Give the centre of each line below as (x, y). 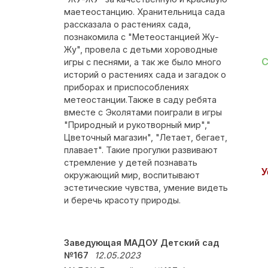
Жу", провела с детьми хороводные (141, 49)
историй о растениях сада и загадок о (145, 74)
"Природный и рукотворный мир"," (137, 125)
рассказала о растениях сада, (127, 24)
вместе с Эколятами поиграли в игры (143, 112)
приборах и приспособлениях (127, 87)
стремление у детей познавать (131, 162)
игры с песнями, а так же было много (143, 62)
